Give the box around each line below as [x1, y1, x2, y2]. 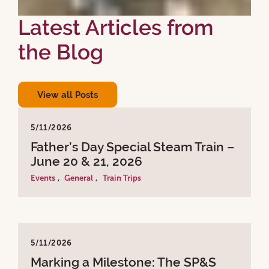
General [64, 174, 94, 183]
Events [31, 174, 56, 183]
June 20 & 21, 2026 [31, 154, 143, 169]
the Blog [18, 40, 103, 64]
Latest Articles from [18, 15, 213, 40]
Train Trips [102, 174, 141, 183]
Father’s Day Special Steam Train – [31, 140, 235, 155]
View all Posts [37, 89, 98, 100]
